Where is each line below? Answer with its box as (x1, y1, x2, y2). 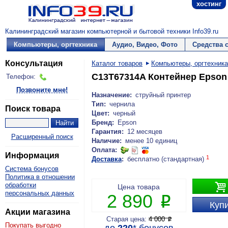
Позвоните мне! (16, 86, 68, 94)
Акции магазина (5, 208, 70, 216)
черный (112, 109, 135, 117)
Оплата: (92, 146, 117, 154)
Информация (5, 151, 59, 160)
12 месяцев (127, 128, 162, 135)
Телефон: (6, 73, 36, 80)
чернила (109, 100, 135, 108)
